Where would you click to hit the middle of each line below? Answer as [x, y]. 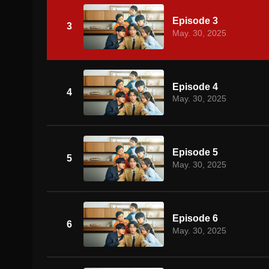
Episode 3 [195, 20]
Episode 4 [195, 86]
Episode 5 [195, 153]
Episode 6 [195, 219]
